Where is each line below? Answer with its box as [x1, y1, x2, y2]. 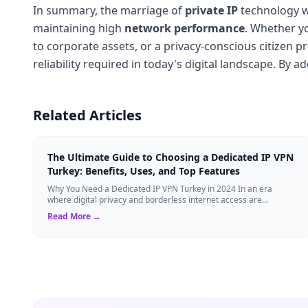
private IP [185, 2, 238, 18]
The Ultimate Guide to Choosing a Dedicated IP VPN [47, 150, 294, 164]
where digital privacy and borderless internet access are [47, 193, 262, 206]
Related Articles [33, 105, 142, 124]
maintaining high [33, 20, 124, 36]
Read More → [47, 210, 101, 222]
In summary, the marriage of [33, 2, 185, 18]
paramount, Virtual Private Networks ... [47, 204, 195, 217]
